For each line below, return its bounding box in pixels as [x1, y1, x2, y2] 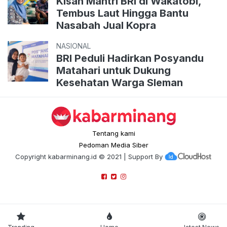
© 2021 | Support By [96, 152, 163, 161]
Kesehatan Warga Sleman [56, 77, 183, 89]
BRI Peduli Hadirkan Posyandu [56, 52, 204, 65]
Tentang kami [92, 129, 135, 137]
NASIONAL [56, 42, 91, 51]
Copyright [15, 152, 48, 161]
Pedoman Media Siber [79, 140, 148, 149]
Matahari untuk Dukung [56, 64, 171, 77]
